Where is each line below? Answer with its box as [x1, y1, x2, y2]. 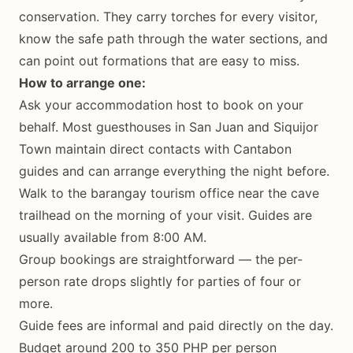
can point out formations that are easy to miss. [19, 53, 299, 69]
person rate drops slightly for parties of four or [19, 273, 301, 289]
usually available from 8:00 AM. [19, 229, 206, 245]
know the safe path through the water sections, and [19, 31, 328, 46]
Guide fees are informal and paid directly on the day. [19, 318, 333, 333]
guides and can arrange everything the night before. [19, 163, 329, 179]
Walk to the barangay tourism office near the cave [19, 185, 319, 201]
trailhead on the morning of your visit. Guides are [19, 207, 312, 223]
